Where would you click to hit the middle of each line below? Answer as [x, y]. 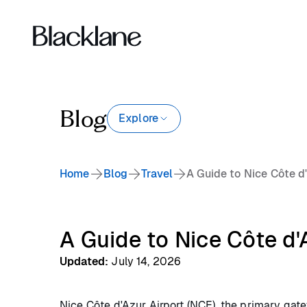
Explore [139, 118]
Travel [157, 174]
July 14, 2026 [146, 261]
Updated [83, 261]
